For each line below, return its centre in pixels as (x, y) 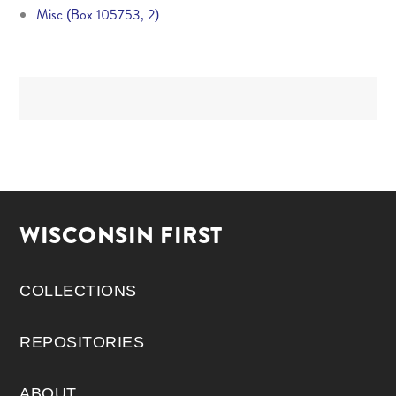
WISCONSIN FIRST (121, 235)
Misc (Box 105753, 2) (97, 14)
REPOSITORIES (82, 342)
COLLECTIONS (78, 290)
